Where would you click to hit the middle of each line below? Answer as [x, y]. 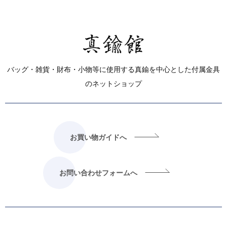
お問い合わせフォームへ [98, 173]
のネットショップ [113, 84]
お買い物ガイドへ [98, 137]
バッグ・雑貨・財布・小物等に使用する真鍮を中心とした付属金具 [113, 69]
